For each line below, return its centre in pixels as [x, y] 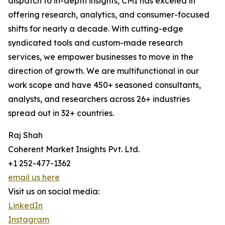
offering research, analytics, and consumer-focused [109, 15]
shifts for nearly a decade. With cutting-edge [96, 29]
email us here [34, 178]
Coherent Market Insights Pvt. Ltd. [74, 149]
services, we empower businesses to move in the [101, 57]
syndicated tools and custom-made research [95, 43]
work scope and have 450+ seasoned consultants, [104, 85]
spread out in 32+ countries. [61, 113]
